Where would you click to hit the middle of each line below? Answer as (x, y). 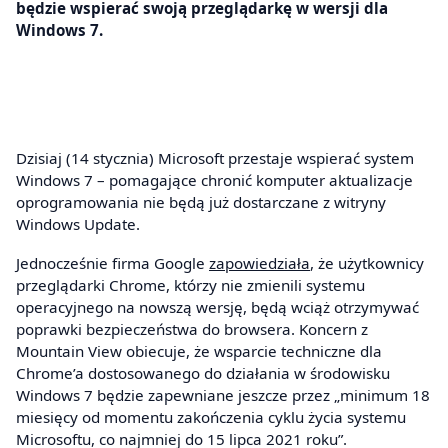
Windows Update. (78, 223)
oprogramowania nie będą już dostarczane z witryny (201, 201)
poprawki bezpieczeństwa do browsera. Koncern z (192, 329)
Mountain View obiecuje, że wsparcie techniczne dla (199, 351)
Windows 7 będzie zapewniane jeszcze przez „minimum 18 (223, 395)
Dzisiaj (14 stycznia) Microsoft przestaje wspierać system (215, 157)
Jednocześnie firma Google (112, 263)
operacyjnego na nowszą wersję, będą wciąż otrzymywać (217, 307)
